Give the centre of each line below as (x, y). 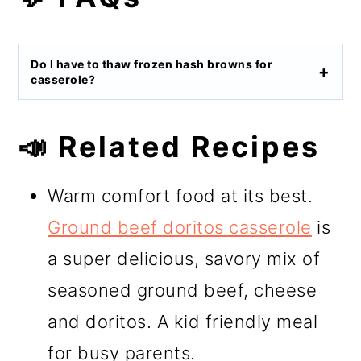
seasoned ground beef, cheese (183, 290)
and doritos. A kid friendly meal (183, 321)
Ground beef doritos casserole (180, 227)
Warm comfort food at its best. (180, 195)
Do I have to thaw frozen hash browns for (152, 64)
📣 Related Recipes (169, 146)
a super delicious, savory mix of (184, 258)
